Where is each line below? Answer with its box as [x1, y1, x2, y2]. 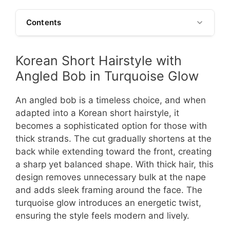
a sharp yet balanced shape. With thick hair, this [15, 159, 214, 170]
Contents [26, 17, 62, 28]
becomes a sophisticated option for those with [15, 121, 207, 131]
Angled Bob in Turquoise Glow [15, 68, 199, 84]
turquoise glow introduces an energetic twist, [15, 198, 201, 208]
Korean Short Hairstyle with [15, 53, 182, 69]
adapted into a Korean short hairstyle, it [15, 108, 179, 119]
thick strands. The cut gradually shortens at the [15, 133, 212, 144]
